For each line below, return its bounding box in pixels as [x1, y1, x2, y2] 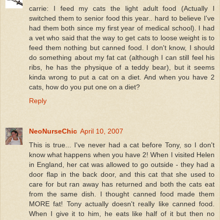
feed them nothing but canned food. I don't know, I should [29, 43, 215, 52]
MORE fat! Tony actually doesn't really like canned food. [29, 199, 215, 208]
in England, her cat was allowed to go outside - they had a [29, 160, 215, 168]
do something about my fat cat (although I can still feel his [29, 53, 215, 61]
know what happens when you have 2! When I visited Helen [29, 150, 215, 159]
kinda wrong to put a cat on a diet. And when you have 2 [29, 73, 215, 81]
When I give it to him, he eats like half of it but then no [29, 209, 215, 218]
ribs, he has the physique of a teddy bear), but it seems [29, 63, 215, 71]
